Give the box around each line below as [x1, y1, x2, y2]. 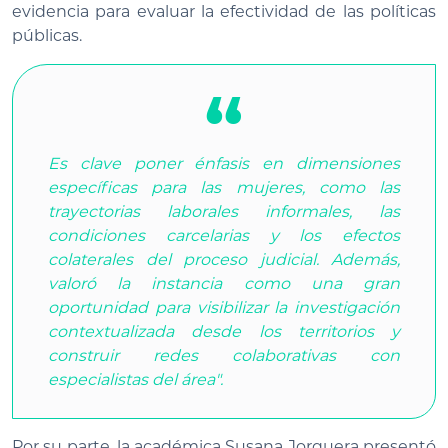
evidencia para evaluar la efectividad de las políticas [12, 2, 436, 22]
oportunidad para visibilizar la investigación [48, 298, 400, 318]
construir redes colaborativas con [48, 346, 400, 366]
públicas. [12, 26, 82, 46]
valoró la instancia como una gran [48, 274, 400, 294]
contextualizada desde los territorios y [48, 322, 400, 342]
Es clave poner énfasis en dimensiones [48, 154, 400, 174]
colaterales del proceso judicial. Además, [48, 250, 400, 270]
